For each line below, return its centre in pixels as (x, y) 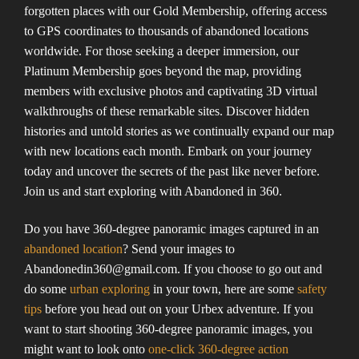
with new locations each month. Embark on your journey (168, 151)
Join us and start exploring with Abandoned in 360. (153, 191)
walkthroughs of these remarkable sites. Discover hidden (167, 111)
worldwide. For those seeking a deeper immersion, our (161, 50)
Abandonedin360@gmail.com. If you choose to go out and (173, 269)
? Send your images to (179, 249)
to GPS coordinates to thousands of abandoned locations (166, 30)
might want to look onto (86, 349)
